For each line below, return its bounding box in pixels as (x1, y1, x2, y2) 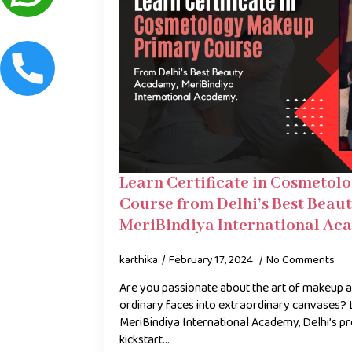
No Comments (266, 250, 335, 269)
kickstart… (119, 329, 170, 350)
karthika (119, 250, 158, 269)
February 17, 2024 (169, 250, 255, 269)
